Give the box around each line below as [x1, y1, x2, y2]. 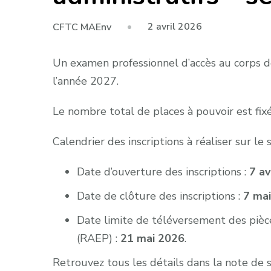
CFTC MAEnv [53, 20, 111, 34]
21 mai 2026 [120, 230, 184, 246]
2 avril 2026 [148, 20, 202, 34]
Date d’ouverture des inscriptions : [77, 164, 249, 179]
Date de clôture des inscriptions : [77, 188, 243, 203]
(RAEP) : [77, 230, 120, 246]
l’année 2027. [53, 73, 119, 88]
